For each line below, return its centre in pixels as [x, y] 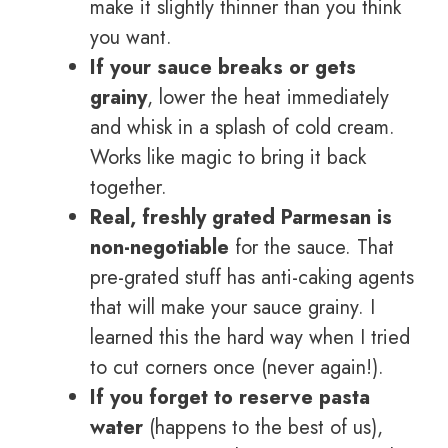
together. [128, 188]
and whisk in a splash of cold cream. [242, 128]
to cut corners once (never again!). [237, 368]
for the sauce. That [311, 248]
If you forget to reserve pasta [230, 398]
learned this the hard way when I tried [250, 338]
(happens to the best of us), [263, 428]
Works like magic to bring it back [228, 158]
